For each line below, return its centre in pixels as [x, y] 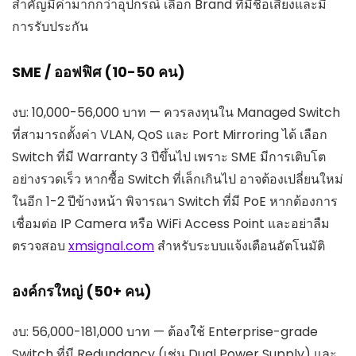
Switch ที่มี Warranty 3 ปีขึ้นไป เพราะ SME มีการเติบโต [169, 157]
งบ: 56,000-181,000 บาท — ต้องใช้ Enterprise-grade [165, 332]
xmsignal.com [111, 246]
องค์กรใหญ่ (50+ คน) [82, 292]
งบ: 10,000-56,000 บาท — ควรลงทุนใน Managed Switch [176, 113]
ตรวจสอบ [40, 246]
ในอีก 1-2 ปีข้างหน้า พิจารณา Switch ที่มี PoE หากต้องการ [175, 202]
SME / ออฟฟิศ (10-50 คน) [99, 72]
